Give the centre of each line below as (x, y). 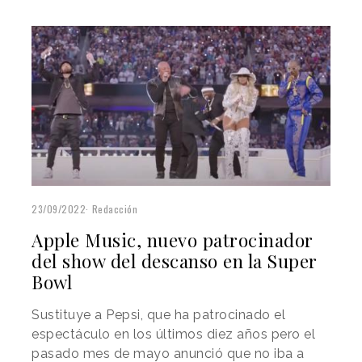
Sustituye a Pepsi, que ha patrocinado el (158, 314)
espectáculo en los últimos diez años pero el (173, 334)
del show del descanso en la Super (175, 261)
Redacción (114, 208)
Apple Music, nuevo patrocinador (173, 240)
